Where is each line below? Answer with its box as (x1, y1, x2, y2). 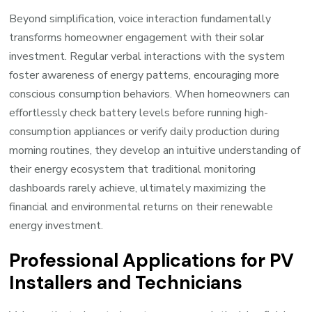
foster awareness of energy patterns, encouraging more (9, 68, 280, 84)
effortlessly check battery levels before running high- (9, 105, 269, 121)
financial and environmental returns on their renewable (9, 199, 274, 215)
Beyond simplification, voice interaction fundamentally (9, 11, 272, 27)
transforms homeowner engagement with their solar (9, 30, 265, 46)
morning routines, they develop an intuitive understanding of (9, 143, 301, 159)
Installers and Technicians (9, 271, 243, 295)
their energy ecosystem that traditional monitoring (9, 162, 256, 178)
